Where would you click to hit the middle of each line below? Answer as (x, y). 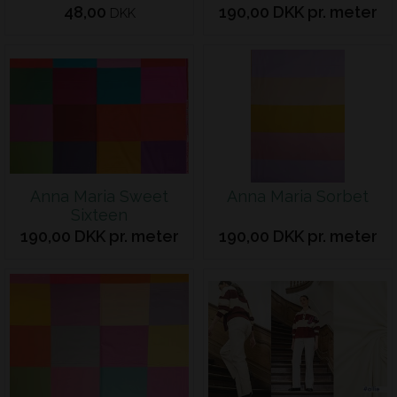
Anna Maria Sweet (99, 196)
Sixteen (99, 215)
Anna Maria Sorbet (298, 196)
